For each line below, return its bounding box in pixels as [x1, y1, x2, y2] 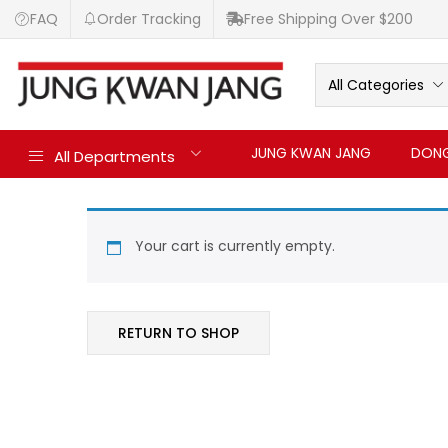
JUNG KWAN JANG [251, 143, 371, 164]
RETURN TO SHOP [118, 322, 239, 343]
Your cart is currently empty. [131, 236, 335, 257]
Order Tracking [97, 9, 201, 29]
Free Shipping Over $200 [244, 9, 413, 29]
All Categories [328, 74, 424, 95]
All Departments [54, 146, 175, 168]
